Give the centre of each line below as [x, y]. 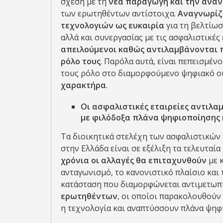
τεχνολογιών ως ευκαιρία [112, 25]
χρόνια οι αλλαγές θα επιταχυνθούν [135, 160]
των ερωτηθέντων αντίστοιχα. [119, 13]
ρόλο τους [81, 61]
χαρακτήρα [83, 85]
